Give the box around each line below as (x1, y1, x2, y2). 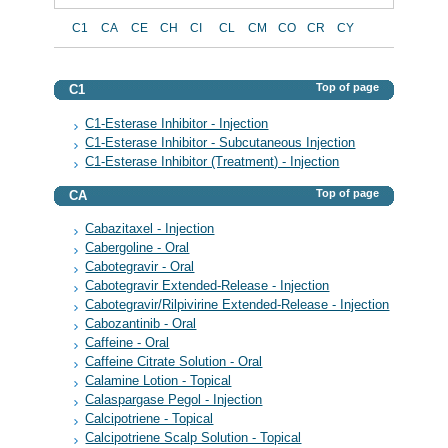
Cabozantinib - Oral (85, 317, 197, 332)
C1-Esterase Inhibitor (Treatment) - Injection (85, 155, 340, 170)
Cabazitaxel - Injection (85, 222, 215, 237)
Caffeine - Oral (85, 336, 170, 351)
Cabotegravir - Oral (85, 260, 195, 275)
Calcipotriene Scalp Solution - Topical (85, 431, 302, 446)
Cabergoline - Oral (85, 241, 190, 256)
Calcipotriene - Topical (85, 412, 214, 427)
